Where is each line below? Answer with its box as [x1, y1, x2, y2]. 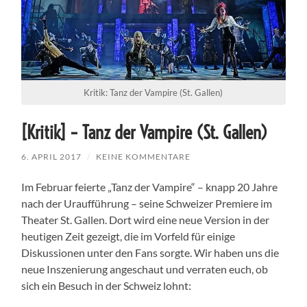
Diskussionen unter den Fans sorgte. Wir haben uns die [21, 245, 280, 259]
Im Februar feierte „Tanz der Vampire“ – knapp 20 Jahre [21, 180, 278, 193]
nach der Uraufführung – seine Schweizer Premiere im [21, 196, 273, 210]
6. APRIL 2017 [21, 151, 82, 162]
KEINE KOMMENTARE [96, 151, 191, 162]
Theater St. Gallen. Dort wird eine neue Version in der [21, 212, 270, 226]
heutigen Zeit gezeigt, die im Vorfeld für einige [21, 229, 236, 243]
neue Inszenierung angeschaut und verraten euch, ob [21, 262, 269, 275]
